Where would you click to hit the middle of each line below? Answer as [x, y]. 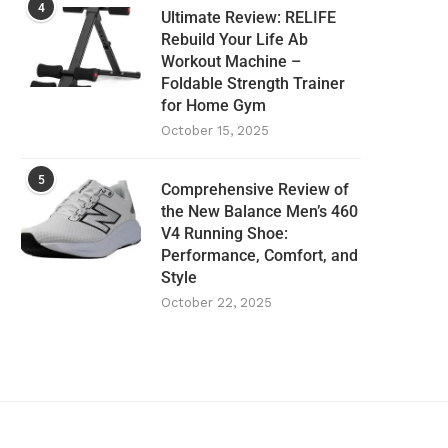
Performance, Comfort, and [259, 256]
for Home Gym [213, 106]
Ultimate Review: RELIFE [248, 18]
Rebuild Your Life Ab [234, 40]
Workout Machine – [231, 62]
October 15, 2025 [215, 131]
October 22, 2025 [216, 303]
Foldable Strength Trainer [253, 84]
